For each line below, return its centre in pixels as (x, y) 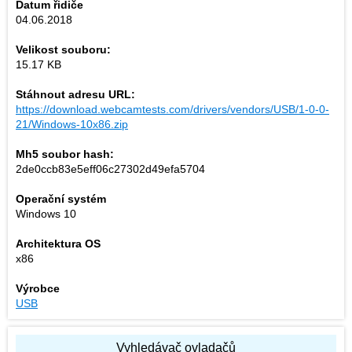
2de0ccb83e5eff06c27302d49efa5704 (110, 169)
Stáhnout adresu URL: (75, 94)
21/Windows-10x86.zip (72, 124)
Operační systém (61, 199)
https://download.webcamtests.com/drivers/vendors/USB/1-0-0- (172, 109)
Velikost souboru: (63, 49)
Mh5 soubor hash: (65, 154)
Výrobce (38, 288)
